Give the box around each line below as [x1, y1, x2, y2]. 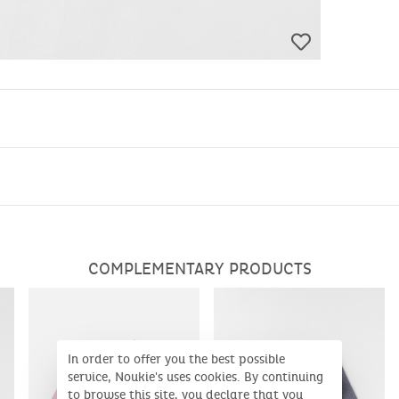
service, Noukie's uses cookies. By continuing [68, 369, 323, 385]
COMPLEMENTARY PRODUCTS [87, 259, 312, 279]
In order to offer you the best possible [68, 351, 285, 367]
